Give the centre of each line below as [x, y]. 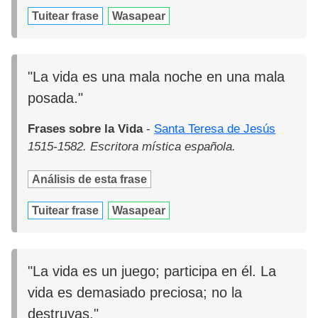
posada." [56, 98]
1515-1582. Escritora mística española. [132, 146]
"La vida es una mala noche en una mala [157, 76]
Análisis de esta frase [90, 179]
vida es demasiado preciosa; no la [135, 293]
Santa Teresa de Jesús [215, 128]
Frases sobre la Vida [86, 128]
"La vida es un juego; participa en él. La [152, 272]
